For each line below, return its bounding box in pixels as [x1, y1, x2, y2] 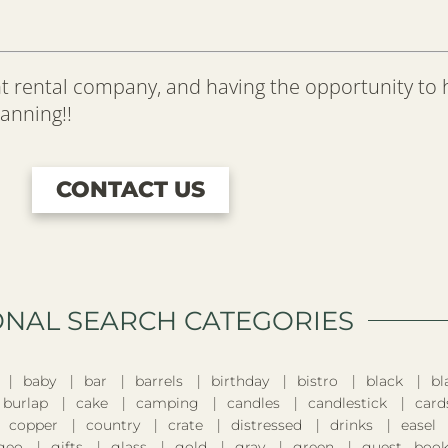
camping [136, 393, 199, 412]
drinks [330, 415, 373, 434]
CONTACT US [55, 175, 205, 203]
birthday [210, 371, 269, 390]
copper [9, 415, 58, 434]
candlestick [308, 393, 387, 412]
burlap [3, 393, 48, 412]
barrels [134, 371, 183, 390]
